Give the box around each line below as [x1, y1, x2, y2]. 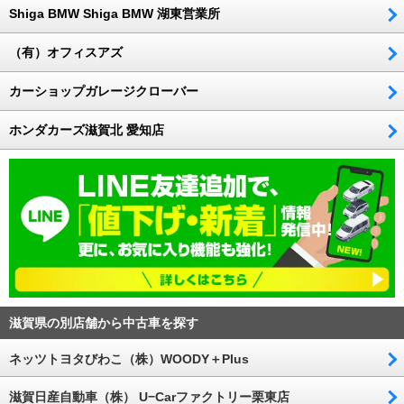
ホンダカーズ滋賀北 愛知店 [9, 123, 164, 138]
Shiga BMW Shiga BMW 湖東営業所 [9, 6, 220, 22]
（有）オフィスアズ [9, 45, 123, 60]
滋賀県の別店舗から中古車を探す [9, 316, 198, 331]
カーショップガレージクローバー [9, 84, 198, 99]
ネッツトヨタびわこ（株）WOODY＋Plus [9, 352, 249, 367]
